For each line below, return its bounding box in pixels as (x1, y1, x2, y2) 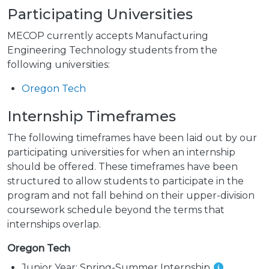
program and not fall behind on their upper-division (7, 190, 255, 202)
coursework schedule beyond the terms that (7, 204, 225, 216)
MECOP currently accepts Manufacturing (7, 30, 208, 42)
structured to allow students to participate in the (7, 175, 244, 187)
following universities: (7, 59, 110, 71)
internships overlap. (7, 219, 101, 231)
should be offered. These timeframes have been (7, 161, 238, 173)
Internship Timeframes (7, 107, 176, 125)
